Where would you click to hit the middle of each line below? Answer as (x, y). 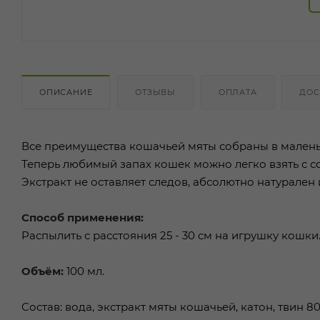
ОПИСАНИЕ (66, 92)
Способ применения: (82, 217)
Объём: (44, 271)
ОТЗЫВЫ (156, 92)
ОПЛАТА (237, 92)
